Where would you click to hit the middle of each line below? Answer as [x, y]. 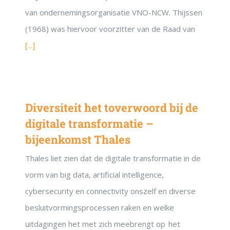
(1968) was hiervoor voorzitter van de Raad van [110, 29]
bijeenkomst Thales [78, 140]
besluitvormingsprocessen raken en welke [100, 208]
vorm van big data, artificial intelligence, [94, 175]
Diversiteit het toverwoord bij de [112, 108]
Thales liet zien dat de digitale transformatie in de [113, 158]
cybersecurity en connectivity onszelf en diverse [110, 191]
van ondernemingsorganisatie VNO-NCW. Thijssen [114, 13]
